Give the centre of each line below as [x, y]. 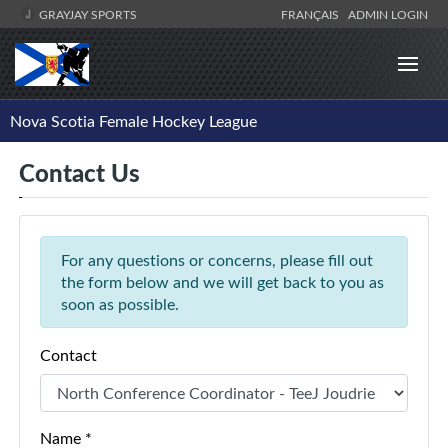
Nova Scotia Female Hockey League [133, 121]
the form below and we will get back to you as [222, 282]
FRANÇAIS [313, 14]
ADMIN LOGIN [388, 14]
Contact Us [79, 172]
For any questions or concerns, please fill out [217, 260]
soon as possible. [120, 304]
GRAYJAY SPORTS [86, 14]
